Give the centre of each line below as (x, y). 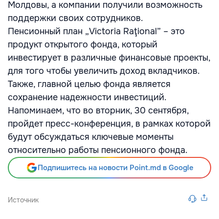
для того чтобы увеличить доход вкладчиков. (104, 71)
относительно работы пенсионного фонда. (98, 150)
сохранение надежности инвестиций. (87, 97)
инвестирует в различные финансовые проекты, (109, 58)
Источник (23, 200)
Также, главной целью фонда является (89, 84)
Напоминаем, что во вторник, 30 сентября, (98, 110)
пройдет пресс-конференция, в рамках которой (109, 124)
